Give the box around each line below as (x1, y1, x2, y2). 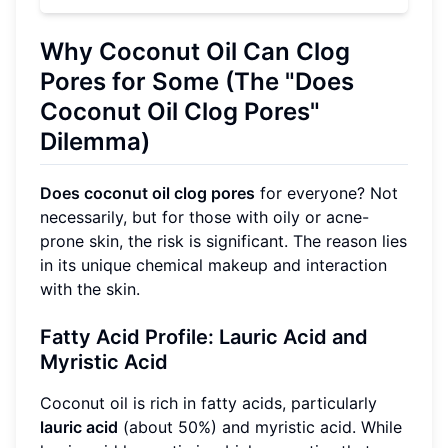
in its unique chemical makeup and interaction (40, 255, 387, 276)
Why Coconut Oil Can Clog (40, 36, 350, 66)
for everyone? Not (255, 183, 398, 204)
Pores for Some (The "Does (40, 66, 354, 96)
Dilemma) (40, 126, 150, 156)
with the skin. (40, 279, 140, 300)
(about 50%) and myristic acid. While (118, 417, 402, 438)
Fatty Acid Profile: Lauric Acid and (40, 325, 368, 350)
